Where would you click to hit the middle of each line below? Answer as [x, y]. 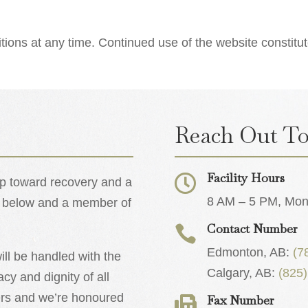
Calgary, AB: [242, 273]
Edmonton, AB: [250, 252]
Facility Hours [245, 177]
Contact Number [252, 228]
